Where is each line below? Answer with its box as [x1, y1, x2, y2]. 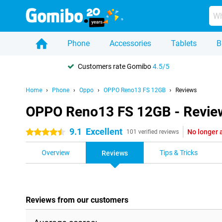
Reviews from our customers [26, 195, 128, 205]
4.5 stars [26, 128, 53, 136]
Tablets [171, 39, 197, 48]
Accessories [110, 39, 151, 48]
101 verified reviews [126, 128, 179, 135]
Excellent [86, 126, 122, 137]
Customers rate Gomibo [78, 62, 153, 70]
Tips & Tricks [160, 149, 198, 157]
